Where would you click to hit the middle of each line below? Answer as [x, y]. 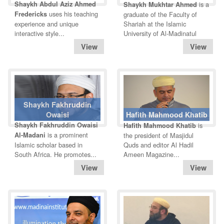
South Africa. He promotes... [55, 154]
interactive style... [39, 33]
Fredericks [31, 14]
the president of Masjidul [158, 135]
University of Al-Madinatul [160, 33]
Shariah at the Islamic [155, 24]
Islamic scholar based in [48, 145]
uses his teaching [72, 14]
